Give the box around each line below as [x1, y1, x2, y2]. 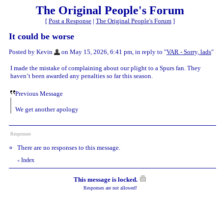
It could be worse [9, 31, 74, 41]
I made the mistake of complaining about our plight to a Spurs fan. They [10, 64, 201, 72]
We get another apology [15, 105, 79, 113]
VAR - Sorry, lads [166, 48, 211, 55]
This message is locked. [73, 175, 137, 183]
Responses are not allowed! [83, 185, 137, 191]
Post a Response [49, 17, 91, 25]
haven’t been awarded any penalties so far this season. [10, 72, 153, 80]
